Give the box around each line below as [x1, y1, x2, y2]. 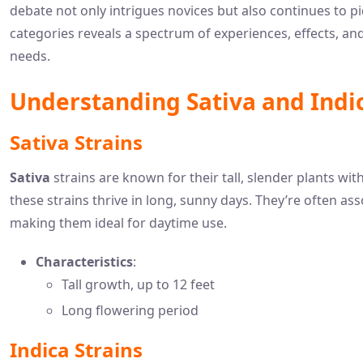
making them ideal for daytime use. [10, 213, 227, 232]
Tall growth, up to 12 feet [62, 275, 215, 293]
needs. [10, 46, 50, 65]
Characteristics [36, 252, 133, 271]
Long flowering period [62, 301, 199, 319]
